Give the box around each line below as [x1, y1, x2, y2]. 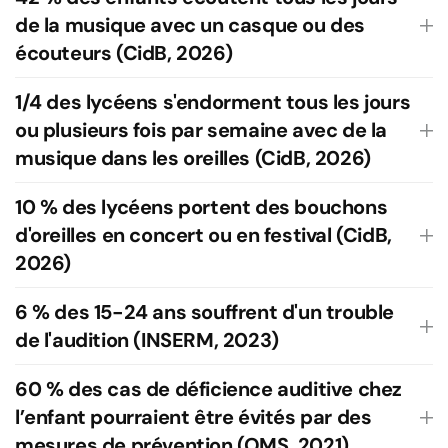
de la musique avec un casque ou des [15, 12, 366, 38]
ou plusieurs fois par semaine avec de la [15, 117, 388, 143]
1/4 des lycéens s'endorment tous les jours [15, 89, 411, 115]
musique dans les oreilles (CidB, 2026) [15, 145, 371, 171]
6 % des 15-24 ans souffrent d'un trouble [15, 299, 395, 325]
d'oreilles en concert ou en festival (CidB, [15, 222, 392, 248]
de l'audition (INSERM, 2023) [15, 327, 279, 353]
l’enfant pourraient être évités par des [15, 404, 372, 430]
